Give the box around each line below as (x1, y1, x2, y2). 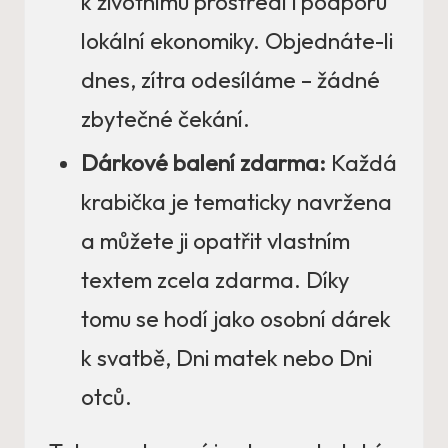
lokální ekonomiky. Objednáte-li (81, 27, 393, 56)
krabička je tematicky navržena (81, 188, 392, 217)
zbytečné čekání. (81, 105, 250, 134)
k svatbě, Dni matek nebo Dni (81, 344, 372, 373)
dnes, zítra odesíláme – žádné (81, 66, 380, 95)
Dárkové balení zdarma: (81, 149, 326, 178)
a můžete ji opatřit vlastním (81, 227, 350, 256)
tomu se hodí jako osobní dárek (81, 305, 391, 334)
